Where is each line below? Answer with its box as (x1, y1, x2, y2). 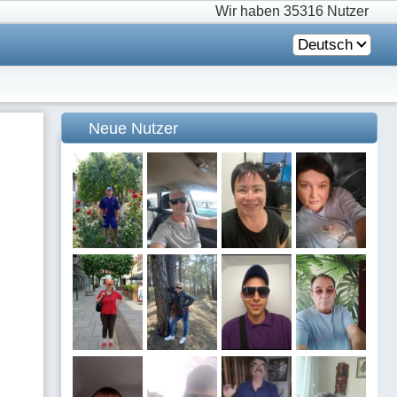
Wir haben (215, 4, 284, 19)
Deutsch (298, 36, 353, 53)
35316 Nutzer (284, 4, 369, 19)
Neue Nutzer (89, 120, 178, 137)
